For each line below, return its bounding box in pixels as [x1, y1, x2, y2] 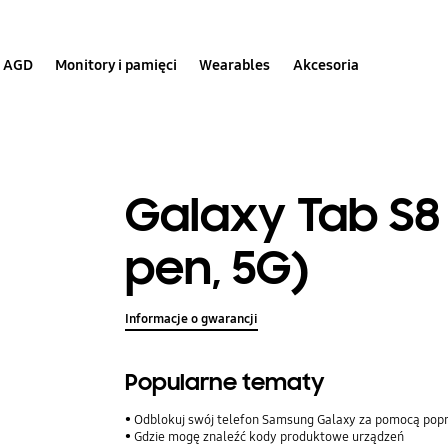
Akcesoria [292, 55, 359, 74]
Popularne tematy [125, 368, 326, 398]
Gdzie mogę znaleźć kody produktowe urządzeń [134, 429, 405, 446]
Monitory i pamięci [55, 55, 178, 74]
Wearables [199, 55, 271, 74]
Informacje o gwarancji [125, 311, 259, 328]
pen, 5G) [125, 238, 309, 298]
